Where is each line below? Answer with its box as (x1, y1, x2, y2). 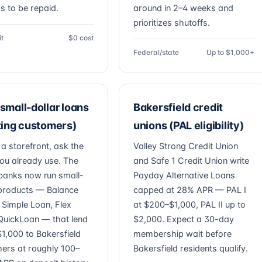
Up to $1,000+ (206, 48, 254, 57)
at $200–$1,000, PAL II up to (133, 199, 246, 210)
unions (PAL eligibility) (133, 119, 244, 132)
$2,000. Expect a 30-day (133, 214, 234, 225)
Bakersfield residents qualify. (133, 243, 248, 254)
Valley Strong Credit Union (133, 141, 238, 151)
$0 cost (68, 33, 94, 42)
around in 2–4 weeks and (133, 3, 233, 13)
